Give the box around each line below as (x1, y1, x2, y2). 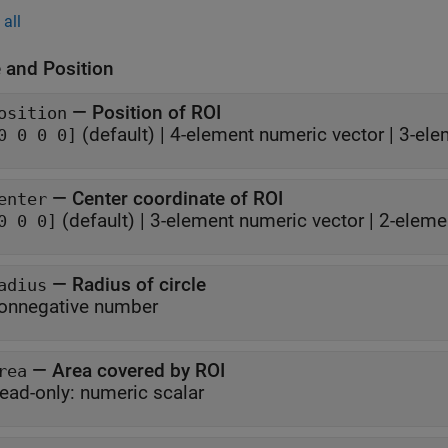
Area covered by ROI (52, 359, 225, 383)
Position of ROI (92, 101, 221, 125)
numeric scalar (80, 381, 204, 405)
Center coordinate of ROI (72, 187, 283, 211)
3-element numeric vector (150, 209, 364, 233)
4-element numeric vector (170, 123, 384, 147)
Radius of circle (72, 273, 206, 297)
